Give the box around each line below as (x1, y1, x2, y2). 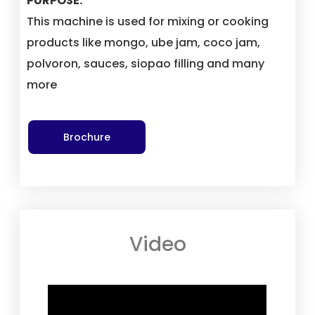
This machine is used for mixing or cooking (27, 13, 269, 30)
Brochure (63, 130, 111, 145)
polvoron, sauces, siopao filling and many (27, 55, 265, 72)
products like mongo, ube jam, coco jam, (27, 34, 261, 51)
